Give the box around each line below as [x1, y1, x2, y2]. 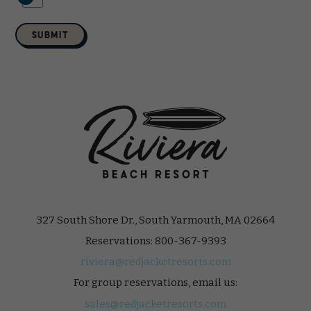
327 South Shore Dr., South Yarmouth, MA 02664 [36, 213, 275, 226]
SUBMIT [32, 28, 69, 40]
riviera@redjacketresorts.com [80, 255, 231, 268]
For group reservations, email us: [74, 276, 237, 289]
